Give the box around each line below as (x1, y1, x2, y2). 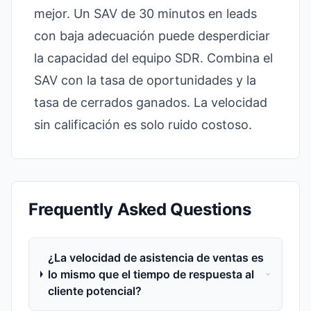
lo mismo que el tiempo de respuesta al (47, 267, 254, 281)
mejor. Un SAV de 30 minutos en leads (34, 6, 257, 21)
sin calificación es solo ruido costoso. (34, 117, 252, 132)
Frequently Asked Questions (28, 199, 251, 219)
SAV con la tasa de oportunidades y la (34, 73, 256, 87)
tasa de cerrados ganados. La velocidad (34, 95, 267, 110)
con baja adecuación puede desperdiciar (34, 28, 270, 43)
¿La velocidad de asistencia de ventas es (47, 251, 264, 264)
